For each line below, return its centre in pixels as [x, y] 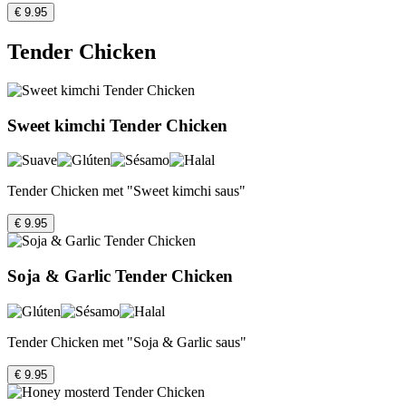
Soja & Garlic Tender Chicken [120, 276]
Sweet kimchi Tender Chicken [117, 125]
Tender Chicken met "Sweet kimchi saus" [126, 191]
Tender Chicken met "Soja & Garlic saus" [127, 342]
